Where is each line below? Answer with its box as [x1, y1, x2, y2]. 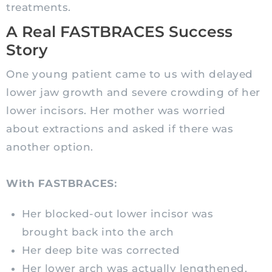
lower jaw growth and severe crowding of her [6, 86, 260, 99]
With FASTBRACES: [6, 177, 117, 190]
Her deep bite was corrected [21, 244, 180, 257]
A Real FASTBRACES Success [6, 22, 233, 41]
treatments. [6, 1, 71, 14]
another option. [6, 141, 93, 154]
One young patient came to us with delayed [6, 68, 253, 81]
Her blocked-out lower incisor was [21, 208, 213, 220]
